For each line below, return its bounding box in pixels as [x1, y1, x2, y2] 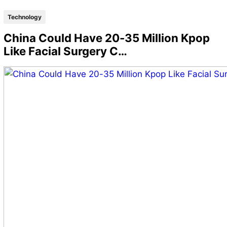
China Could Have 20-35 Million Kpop [3, 31, 210, 45]
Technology [7, 13, 42, 21]
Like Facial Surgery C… [3, 44, 127, 58]
